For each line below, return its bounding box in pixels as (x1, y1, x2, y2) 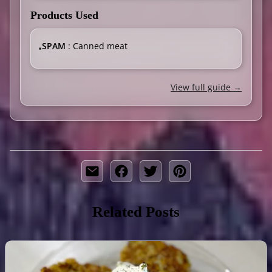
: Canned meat (66, 39, 127, 52)
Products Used (30, 8, 98, 21)
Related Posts (92, 203, 180, 220)
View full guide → (171, 81, 242, 93)
